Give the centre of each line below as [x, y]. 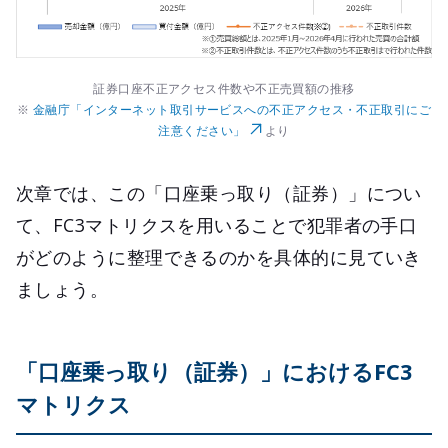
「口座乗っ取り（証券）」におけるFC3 [214, 371]
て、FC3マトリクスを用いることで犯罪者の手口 [217, 225]
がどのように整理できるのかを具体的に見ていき [219, 257]
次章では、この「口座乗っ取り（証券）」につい [219, 193]
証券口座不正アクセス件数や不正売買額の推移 [224, 89]
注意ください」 [202, 131]
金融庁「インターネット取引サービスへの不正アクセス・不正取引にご [232, 110]
